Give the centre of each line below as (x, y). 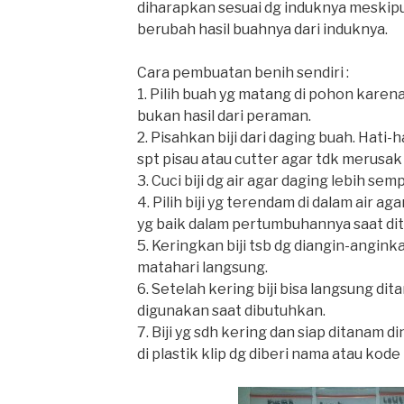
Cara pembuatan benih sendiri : (243, 73)
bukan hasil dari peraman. (224, 116)
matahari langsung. (202, 267)
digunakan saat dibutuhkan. (231, 311)
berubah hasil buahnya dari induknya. (262, 29)
